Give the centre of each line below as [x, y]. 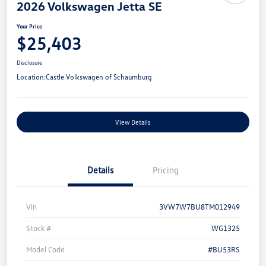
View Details [133, 122]
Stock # [39, 228]
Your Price [29, 26]
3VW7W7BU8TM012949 [199, 207]
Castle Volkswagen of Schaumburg [99, 77]
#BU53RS [224, 250]
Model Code [45, 250]
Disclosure [29, 63]
